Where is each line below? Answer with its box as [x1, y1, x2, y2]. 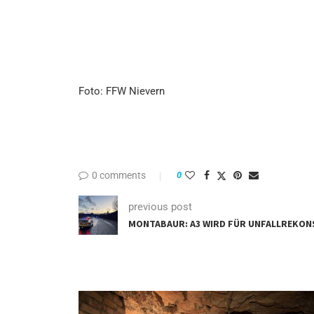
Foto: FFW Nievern [78, 85, 165, 98]
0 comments [92, 170, 146, 182]
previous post [128, 200, 192, 213]
